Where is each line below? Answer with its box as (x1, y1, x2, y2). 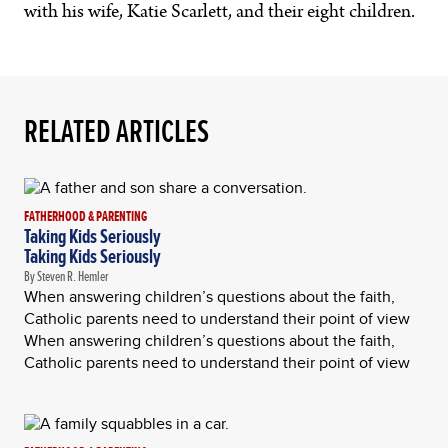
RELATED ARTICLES (24, 108, 209, 154)
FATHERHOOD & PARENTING (24, 206, 147, 226)
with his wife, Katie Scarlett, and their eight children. (24, 3, 415, 23)
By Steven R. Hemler (24, 266, 109, 286)
